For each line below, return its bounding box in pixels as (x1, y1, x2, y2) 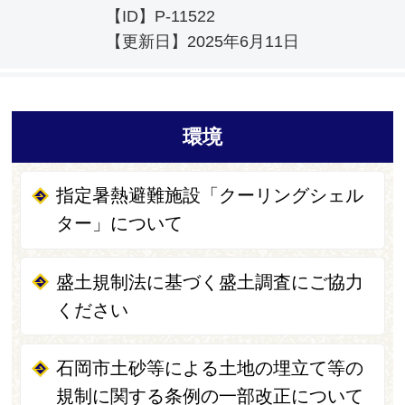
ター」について (56, 213, 184, 234)
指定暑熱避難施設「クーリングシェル (56, 185, 364, 206)
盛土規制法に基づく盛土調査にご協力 (56, 271, 364, 292)
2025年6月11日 (187, 32, 299, 51)
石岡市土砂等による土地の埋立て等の (56, 358, 364, 379)
